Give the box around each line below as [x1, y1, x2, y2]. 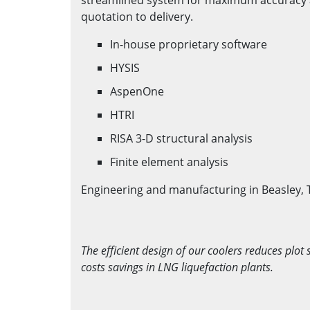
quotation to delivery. [81, 8, 193, 24]
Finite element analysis [110, 154, 228, 170]
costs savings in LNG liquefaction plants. [81, 259, 273, 275]
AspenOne [110, 83, 164, 99]
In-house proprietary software [110, 36, 267, 52]
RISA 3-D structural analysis [110, 130, 253, 146]
